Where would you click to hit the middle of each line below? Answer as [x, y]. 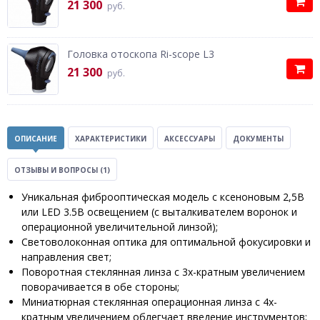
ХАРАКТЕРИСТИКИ [111, 139]
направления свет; [66, 257]
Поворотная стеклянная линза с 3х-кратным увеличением [163, 272]
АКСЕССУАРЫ [190, 139]
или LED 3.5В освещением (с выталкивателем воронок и [159, 212]
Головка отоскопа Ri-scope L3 [141, 54]
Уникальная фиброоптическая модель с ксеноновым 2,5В [163, 197]
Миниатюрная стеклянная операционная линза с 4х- [149, 302]
